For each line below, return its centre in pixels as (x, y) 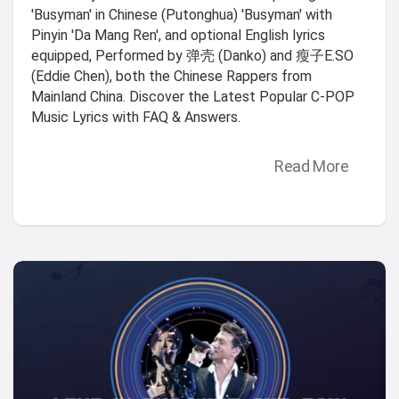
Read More (311, 167)
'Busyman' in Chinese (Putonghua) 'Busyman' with (182, 15)
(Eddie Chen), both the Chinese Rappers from (171, 77)
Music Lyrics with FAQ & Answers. (136, 118)
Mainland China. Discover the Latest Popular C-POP (193, 97)
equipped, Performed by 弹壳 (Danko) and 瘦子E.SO (192, 56)
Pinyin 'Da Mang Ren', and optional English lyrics (178, 36)
